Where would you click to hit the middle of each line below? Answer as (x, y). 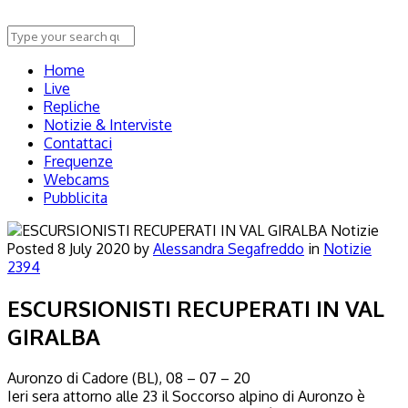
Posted (32, 249)
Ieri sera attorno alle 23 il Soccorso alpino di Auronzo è (186, 396)
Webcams (76, 179)
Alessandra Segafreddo (229, 249)
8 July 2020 (94, 249)
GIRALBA (54, 336)
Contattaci (78, 143)
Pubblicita (76, 198)
